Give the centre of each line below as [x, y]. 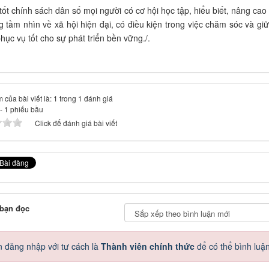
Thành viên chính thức [147, 246]
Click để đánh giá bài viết [76, 123]
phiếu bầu [26, 109]
